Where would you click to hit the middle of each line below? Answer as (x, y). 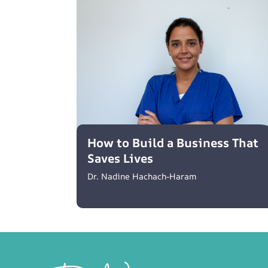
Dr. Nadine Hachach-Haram (142, 176)
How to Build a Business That (173, 143)
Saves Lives (121, 159)
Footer (65, 253)
